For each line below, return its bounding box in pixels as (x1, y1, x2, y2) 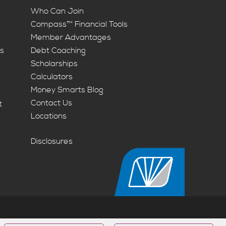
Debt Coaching (31, 45, 86, 56)
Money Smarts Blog (31, 85, 104, 95)
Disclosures (31, 136, 73, 147)
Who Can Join (31, 6, 84, 17)
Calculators (31, 72, 73, 82)
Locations (31, 111, 67, 122)
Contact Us (31, 98, 73, 108)
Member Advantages (31, 32, 111, 43)
